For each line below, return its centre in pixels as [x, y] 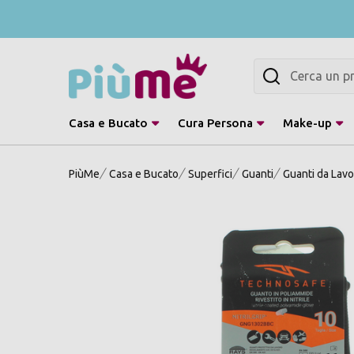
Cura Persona [215, 122]
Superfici [210, 173]
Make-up [307, 122]
